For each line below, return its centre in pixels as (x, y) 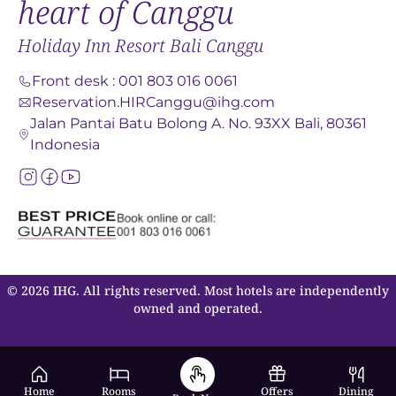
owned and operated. (198, 308)
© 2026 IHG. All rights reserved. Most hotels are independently (198, 291)
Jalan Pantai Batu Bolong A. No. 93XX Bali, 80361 (198, 124)
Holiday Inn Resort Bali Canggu (141, 46)
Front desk (70, 81)
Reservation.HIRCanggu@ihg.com (153, 103)
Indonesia (65, 145)
